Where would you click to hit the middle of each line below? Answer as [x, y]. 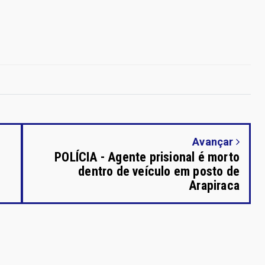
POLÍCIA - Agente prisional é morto [147, 157]
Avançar [214, 141]
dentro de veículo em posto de [159, 171]
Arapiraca [214, 185]
